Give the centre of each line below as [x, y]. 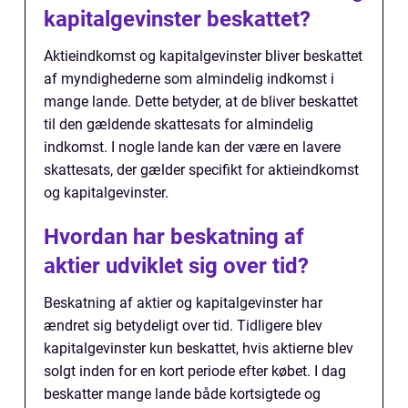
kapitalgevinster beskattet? [177, 19]
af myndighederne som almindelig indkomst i [189, 78]
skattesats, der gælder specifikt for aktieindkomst [201, 169]
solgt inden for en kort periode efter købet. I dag [195, 371]
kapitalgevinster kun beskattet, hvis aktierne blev [199, 348]
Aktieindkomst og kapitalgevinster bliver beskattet [203, 56]
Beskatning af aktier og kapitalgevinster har [183, 302]
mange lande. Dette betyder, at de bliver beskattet [201, 101]
